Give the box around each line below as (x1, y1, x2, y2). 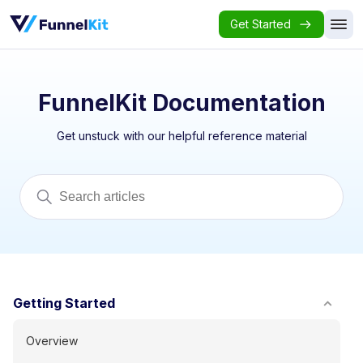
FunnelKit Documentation (37, 89, 326, 117)
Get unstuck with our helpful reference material (56, 129, 307, 143)
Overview (26, 334, 78, 348)
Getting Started (13, 295, 115, 311)
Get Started (229, 17, 291, 31)
